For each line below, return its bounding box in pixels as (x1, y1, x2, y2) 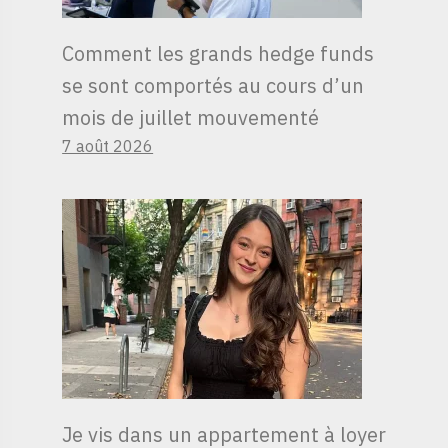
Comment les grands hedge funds (62, 39, 375, 67)
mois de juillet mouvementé (62, 103, 320, 131)
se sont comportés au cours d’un (62, 71, 365, 99)
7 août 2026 (62, 135, 154, 156)
